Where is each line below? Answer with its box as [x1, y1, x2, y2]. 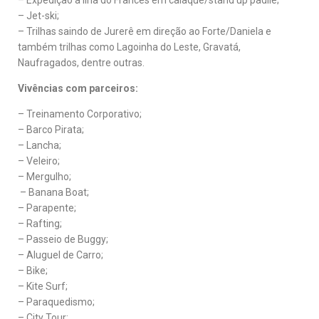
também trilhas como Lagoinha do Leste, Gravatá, [18, 41, 241, 53]
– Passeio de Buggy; [18, 233, 110, 245]
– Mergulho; [18, 170, 71, 182]
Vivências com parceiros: [18, 82, 138, 94]
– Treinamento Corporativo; [18, 108, 146, 120]
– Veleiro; [18, 155, 60, 167]
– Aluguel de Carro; [18, 249, 103, 261]
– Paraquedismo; [18, 296, 95, 308]
